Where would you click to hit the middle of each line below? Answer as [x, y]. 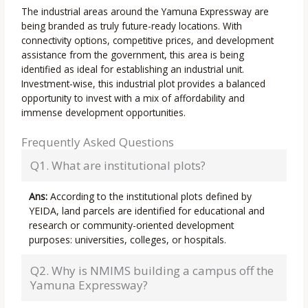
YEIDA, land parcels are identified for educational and [147, 211]
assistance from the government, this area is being [133, 55]
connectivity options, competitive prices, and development [148, 40]
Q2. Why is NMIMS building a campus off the [152, 271]
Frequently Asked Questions [98, 142]
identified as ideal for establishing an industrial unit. [133, 69]
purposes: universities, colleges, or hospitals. [128, 240]
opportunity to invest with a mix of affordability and [133, 98]
